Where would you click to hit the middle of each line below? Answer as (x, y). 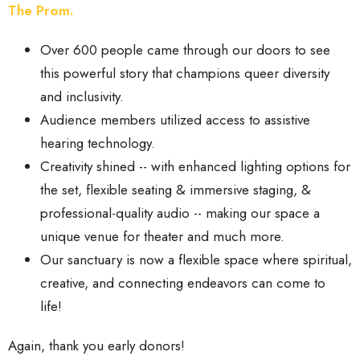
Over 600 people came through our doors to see (185, 49)
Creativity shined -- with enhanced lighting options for (195, 166)
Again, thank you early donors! (96, 345)
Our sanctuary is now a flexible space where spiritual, (196, 259)
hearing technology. (100, 143)
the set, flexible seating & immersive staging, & (176, 189)
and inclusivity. (82, 96)
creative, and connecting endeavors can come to (183, 282)
